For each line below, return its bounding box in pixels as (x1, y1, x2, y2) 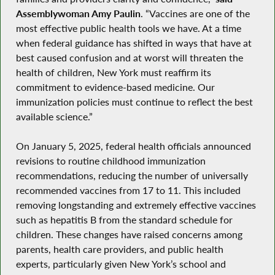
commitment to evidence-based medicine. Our (15, 80, 215, 93)
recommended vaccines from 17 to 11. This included (15, 184, 241, 197)
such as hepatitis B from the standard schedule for (15, 214, 233, 227)
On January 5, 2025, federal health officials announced (15, 140, 251, 153)
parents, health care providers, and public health (15, 243, 223, 256)
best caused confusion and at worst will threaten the (15, 51, 243, 64)
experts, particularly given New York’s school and (15, 258, 226, 271)
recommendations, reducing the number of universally (15, 169, 248, 182)
